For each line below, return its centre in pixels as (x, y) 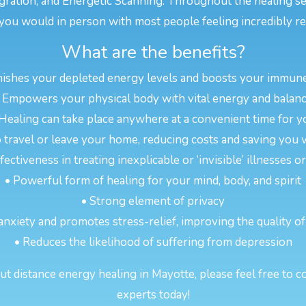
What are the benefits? (153, 53)
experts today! (153, 295)
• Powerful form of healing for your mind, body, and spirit (153, 181)
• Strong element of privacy (153, 201)
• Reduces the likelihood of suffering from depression (153, 242)
